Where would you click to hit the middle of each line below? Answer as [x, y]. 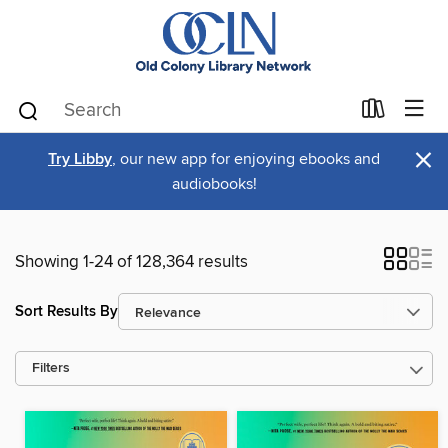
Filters [51, 368]
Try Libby [80, 159]
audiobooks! [214, 184]
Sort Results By [66, 311]
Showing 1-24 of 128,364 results [131, 262]
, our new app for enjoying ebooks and [246, 159]
